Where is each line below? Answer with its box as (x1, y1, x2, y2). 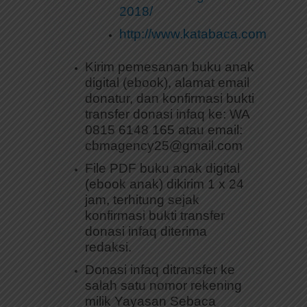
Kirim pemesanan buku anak (85, 59, 254, 74)
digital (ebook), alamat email (85, 75, 249, 90)
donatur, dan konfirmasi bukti (85, 90, 254, 106)
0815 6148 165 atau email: (85, 122, 243, 137)
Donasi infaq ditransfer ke (85, 262, 235, 277)
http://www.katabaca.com (119, 26, 267, 41)
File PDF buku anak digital (85, 160, 240, 175)
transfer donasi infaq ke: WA (85, 106, 249, 121)
